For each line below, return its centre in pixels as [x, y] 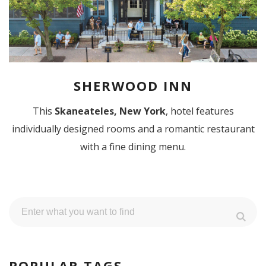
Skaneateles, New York [110, 111]
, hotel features [199, 111]
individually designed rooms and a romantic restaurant [133, 129]
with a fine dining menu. [133, 147]
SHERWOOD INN [133, 86]
